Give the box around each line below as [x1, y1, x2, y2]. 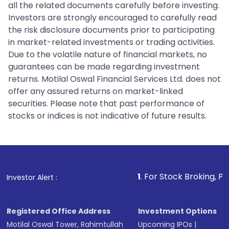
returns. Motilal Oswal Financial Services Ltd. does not [8, 73, 221, 85]
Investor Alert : [7, 172, 58, 183]
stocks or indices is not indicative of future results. [8, 110, 207, 122]
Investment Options [138, 206, 217, 217]
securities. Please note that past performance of [8, 98, 204, 110]
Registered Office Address [7, 206, 111, 217]
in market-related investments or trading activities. [8, 36, 215, 49]
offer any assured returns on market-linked [8, 85, 183, 98]
